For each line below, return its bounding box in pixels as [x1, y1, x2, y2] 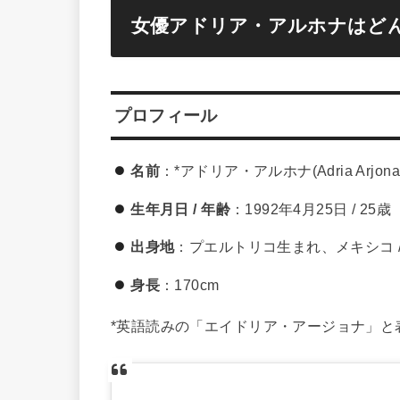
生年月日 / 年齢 [130, 200, 230, 217]
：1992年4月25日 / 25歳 [229, 200, 391, 217]
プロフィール [113, 105, 218, 125]
